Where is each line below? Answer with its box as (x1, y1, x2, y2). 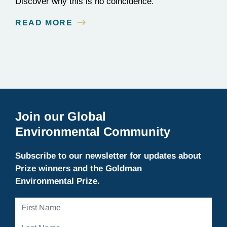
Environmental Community (15, 125, 170, 138)
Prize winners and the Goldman (15, 164, 142, 173)
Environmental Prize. (15, 176, 100, 186)
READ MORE (15, 18, 73, 27)
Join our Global (15, 109, 106, 123)
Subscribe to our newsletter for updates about (15, 151, 201, 161)
